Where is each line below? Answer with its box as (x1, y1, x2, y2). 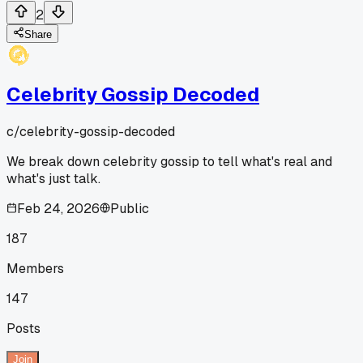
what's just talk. (6, 169, 100, 187)
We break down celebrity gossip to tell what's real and (6, 152, 332, 170)
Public (110, 199, 149, 217)
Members (6, 259, 64, 277)
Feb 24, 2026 (17, 199, 100, 217)
